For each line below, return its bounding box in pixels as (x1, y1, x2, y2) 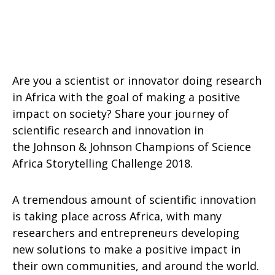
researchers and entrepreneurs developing (12, 225, 239, 240)
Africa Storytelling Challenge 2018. (12, 156, 193, 171)
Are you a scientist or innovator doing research (12, 73, 261, 88)
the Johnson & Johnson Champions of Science (12, 139, 251, 154)
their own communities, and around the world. (12, 258, 259, 273)
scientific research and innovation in (12, 123, 204, 137)
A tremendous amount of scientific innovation (12, 192, 256, 207)
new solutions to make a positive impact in (12, 242, 241, 257)
